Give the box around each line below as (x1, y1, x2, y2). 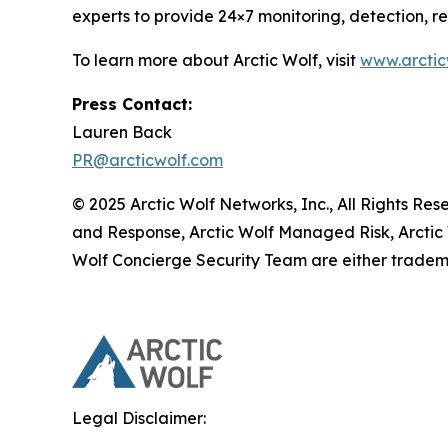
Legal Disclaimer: (72, 407, 206, 428)
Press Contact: (72, 93, 192, 114)
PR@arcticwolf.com (72, 149, 223, 170)
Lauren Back (72, 121, 172, 142)
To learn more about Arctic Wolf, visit (72, 49, 360, 70)
